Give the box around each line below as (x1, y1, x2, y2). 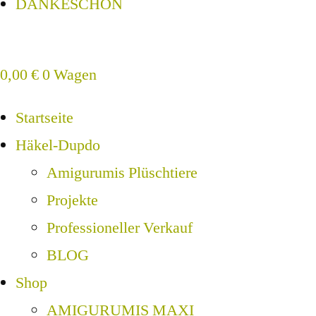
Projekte (47, 190, 98, 211)
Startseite (16, 108, 73, 128)
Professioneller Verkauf (47, 218, 193, 238)
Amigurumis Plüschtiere (47, 163, 197, 183)
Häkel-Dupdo (16, 135, 100, 156)
